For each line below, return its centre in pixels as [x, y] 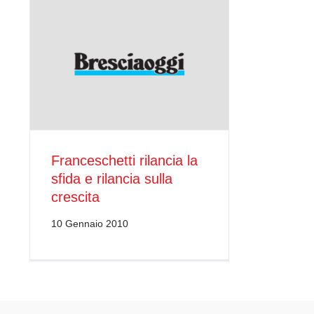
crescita [75, 197]
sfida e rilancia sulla [111, 179]
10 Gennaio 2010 [89, 224]
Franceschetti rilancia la [124, 161]
